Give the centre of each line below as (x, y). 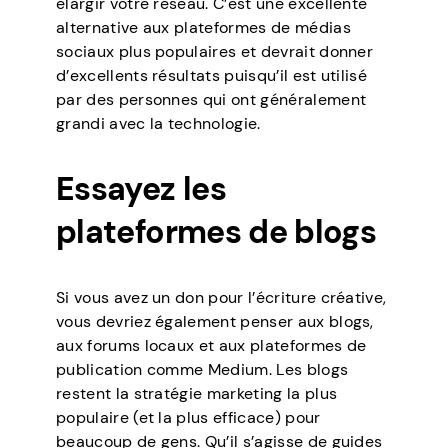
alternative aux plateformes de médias (203, 27)
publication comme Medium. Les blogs (202, 369)
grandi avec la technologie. (158, 123)
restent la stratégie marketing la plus (197, 393)
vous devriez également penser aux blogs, (215, 321)
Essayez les (141, 188)
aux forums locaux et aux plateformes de (211, 345)
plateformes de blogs (216, 231)
